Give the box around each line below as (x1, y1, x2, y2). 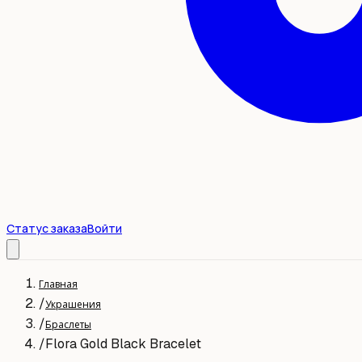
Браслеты (45, 318, 91, 331)
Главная (39, 277, 78, 291)
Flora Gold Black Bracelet (45, 335, 201, 352)
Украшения (45, 297, 101, 311)
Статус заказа (6, 221, 87, 236)
